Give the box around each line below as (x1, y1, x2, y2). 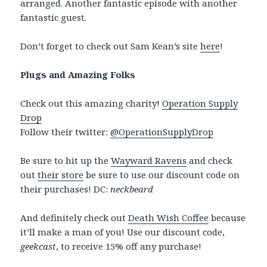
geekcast (20, 240, 57, 253)
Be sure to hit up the (20, 154, 111, 167)
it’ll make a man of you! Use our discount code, (20, 226, 225, 238)
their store (38, 169, 84, 181)
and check (187, 154, 233, 167)
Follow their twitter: (20, 126, 111, 138)
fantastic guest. (20, 11, 87, 24)
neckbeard (110, 183, 154, 195)
